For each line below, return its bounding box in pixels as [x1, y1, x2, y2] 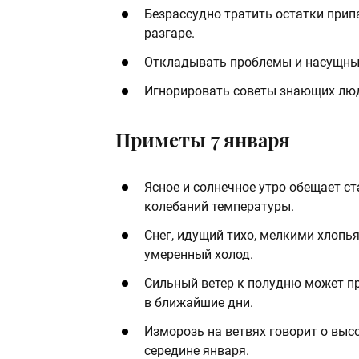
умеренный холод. [144, 247, 253, 263]
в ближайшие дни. [144, 295, 253, 311]
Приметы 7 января [115, 127, 290, 153]
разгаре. [144, 26, 195, 42]
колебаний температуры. [144, 199, 294, 215]
